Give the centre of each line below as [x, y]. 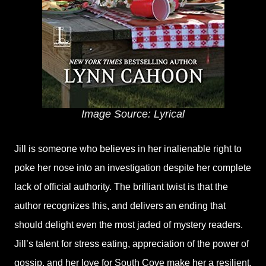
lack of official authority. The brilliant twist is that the [121, 187]
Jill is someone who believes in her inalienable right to [128, 149]
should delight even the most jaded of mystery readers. [129, 225]
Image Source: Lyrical [133, 114]
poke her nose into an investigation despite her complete [133, 168]
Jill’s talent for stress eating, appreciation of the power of [132, 244]
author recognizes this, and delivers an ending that [120, 206]
